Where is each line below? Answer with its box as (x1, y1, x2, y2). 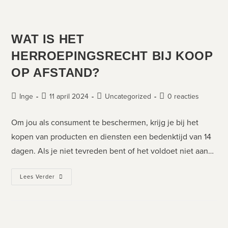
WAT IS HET (11, 32, 84, 46)
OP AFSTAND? (11, 65, 101, 79)
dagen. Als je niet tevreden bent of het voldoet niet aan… (11, 145, 214, 157)
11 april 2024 (49, 91, 89, 102)
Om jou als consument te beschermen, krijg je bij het (11, 116, 199, 128)
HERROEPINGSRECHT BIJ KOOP (11, 48, 213, 63)
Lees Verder (20, 172, 55, 181)
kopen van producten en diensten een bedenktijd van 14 (11, 130, 212, 142)
